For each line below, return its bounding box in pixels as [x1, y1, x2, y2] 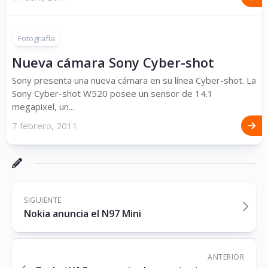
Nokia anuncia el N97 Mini [24, 207, 141, 221]
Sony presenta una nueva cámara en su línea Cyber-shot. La [12, 74, 256, 87]
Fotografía [18, 33, 55, 44]
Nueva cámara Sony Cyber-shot [12, 53, 214, 72]
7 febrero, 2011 [12, 120, 78, 132]
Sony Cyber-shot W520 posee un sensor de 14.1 [12, 87, 213, 100]
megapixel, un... [12, 100, 74, 113]
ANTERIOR [208, 252, 244, 263]
